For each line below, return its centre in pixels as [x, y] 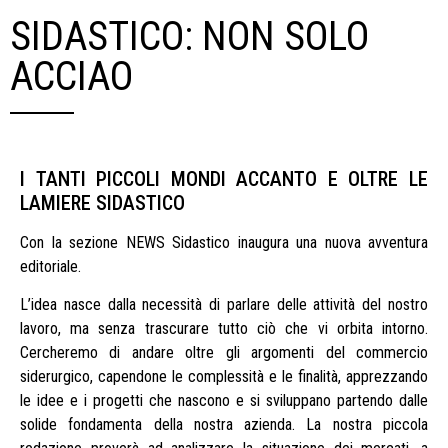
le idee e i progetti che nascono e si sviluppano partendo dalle [224, 401]
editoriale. [50, 266]
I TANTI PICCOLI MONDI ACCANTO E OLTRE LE [224, 179]
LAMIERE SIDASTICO [102, 203]
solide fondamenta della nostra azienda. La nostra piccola [224, 425]
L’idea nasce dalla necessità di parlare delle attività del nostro [224, 305]
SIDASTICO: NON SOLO [189, 36]
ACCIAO [71, 76]
